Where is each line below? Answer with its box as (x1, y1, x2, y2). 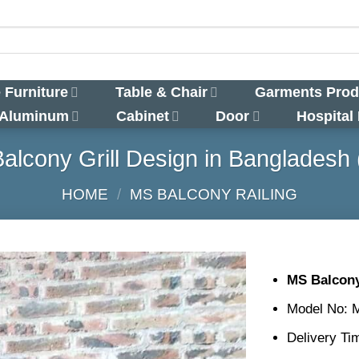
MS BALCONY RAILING (129, 186, 297, 204)
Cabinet (115, 107, 169, 124)
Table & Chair (115, 83, 208, 100)
